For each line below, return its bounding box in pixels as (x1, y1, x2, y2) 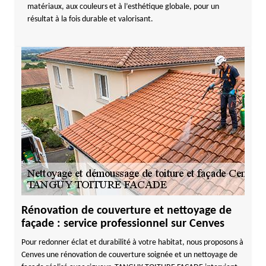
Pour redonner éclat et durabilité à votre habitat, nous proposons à (21, 238, 243, 247)
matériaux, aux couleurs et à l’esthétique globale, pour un (27, 2, 219, 11)
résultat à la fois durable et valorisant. (27, 15, 153, 24)
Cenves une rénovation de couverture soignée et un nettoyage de (21, 251, 237, 259)
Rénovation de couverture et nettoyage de (21, 205, 232, 217)
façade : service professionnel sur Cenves (21, 218, 224, 230)
